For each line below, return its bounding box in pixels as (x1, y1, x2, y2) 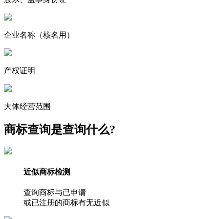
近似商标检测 (23, 167, 70, 176)
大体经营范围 (4, 102, 51, 110)
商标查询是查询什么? (4, 123, 115, 136)
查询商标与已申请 (23, 188, 86, 197)
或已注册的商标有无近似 (23, 198, 109, 207)
